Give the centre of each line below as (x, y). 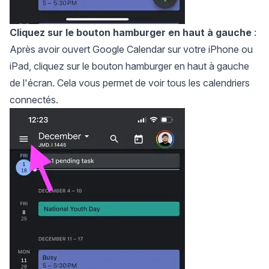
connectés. (34, 100)
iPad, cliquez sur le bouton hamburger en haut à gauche (129, 66)
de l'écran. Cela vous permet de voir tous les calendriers (130, 83)
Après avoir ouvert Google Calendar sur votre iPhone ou (131, 50)
